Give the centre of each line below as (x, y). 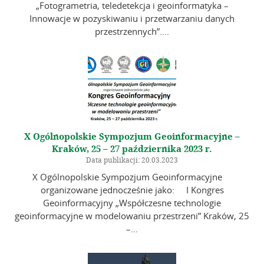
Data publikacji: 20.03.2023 (132, 161)
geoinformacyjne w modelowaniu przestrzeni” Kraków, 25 (132, 215)
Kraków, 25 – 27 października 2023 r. (132, 149)
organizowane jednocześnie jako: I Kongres (132, 189)
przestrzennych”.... (132, 32)
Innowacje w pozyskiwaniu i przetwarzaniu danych (132, 19)
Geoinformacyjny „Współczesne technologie (132, 202)
